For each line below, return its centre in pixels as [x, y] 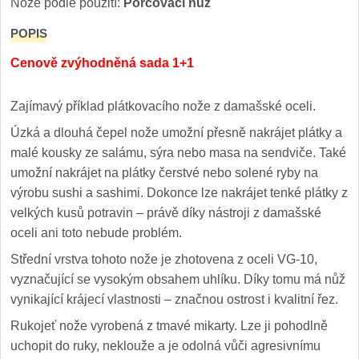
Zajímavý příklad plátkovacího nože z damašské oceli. [163, 106]
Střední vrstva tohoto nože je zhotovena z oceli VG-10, [164, 259]
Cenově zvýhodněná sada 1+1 [102, 63]
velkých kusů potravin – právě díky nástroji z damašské [166, 213]
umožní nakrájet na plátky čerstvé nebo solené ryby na [164, 173]
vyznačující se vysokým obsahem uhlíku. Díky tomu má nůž [178, 279]
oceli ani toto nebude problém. [96, 233]
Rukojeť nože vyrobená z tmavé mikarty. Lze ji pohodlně [169, 326]
